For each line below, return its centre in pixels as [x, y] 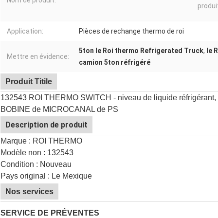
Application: [25, 31]
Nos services [29, 192]
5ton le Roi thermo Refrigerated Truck [141, 51]
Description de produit [46, 125]
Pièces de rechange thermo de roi [131, 31]
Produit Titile [29, 82]
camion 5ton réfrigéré [115, 63]
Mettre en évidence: [38, 57]
